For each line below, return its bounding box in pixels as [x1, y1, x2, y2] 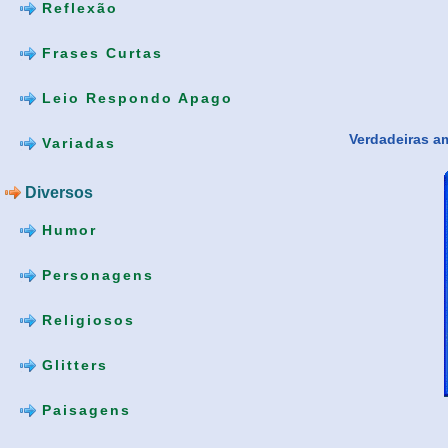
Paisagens [36, 401, 131, 418]
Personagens [36, 266, 154, 283]
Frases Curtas [36, 44, 163, 61]
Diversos [21, 183, 93, 201]
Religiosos [36, 311, 135, 328]
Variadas [36, 134, 116, 151]
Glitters [36, 356, 108, 373]
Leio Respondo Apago [36, 89, 233, 106]
